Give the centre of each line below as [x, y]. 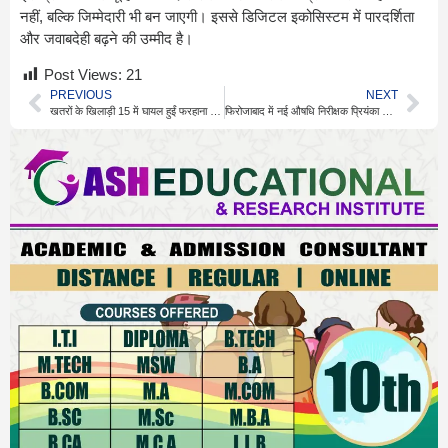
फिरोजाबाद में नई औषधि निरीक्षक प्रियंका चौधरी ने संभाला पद [387, 111]
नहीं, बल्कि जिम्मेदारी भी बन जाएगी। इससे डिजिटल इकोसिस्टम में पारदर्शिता [217, 16]
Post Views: [83, 75]
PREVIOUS [81, 95]
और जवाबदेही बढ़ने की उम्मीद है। [106, 38]
